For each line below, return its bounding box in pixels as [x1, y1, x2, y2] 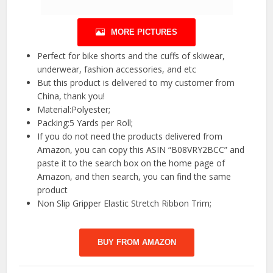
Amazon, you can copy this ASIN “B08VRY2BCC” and [37, 143, 245, 155]
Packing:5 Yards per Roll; [37, 116, 133, 129]
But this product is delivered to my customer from [37, 76, 235, 88]
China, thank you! [37, 90, 105, 102]
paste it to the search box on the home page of [37, 157, 225, 169]
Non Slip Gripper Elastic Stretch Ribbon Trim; [37, 197, 212, 209]
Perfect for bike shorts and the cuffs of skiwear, [37, 49, 225, 62]
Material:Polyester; [37, 103, 111, 115]
